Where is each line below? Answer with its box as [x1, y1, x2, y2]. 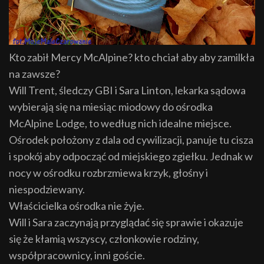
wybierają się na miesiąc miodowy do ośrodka [9, 100, 213, 113]
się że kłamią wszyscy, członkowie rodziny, [9, 232, 199, 245]
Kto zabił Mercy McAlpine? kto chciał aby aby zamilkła [9, 50, 255, 64]
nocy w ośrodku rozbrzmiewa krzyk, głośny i [9, 166, 208, 179]
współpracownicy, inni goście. [9, 248, 145, 262]
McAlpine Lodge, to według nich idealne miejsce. [9, 116, 232, 130]
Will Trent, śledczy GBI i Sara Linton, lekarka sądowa [9, 83, 246, 97]
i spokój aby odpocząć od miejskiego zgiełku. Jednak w [9, 149, 253, 163]
